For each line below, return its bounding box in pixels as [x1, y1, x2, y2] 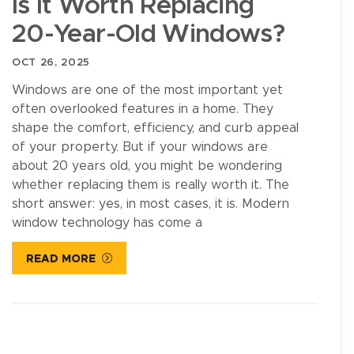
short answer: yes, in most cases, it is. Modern [12, 198, 289, 211]
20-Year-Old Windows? [12, 21, 285, 47]
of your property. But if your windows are [12, 141, 268, 154]
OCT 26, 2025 [12, 57, 90, 68]
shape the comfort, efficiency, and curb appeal [12, 122, 299, 135]
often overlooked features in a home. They [12, 103, 273, 116]
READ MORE [25, 254, 96, 265]
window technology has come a [12, 217, 202, 230]
